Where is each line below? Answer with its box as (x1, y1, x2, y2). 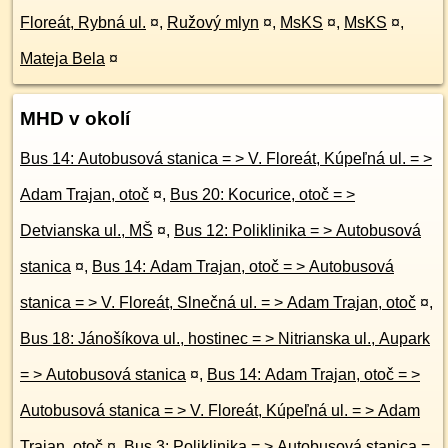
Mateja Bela (20, 50, 105, 67)
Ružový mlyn (167, 14, 259, 31)
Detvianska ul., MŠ (20, 222, 153, 239)
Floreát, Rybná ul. (20, 14, 146, 31)
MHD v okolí (20, 108, 130, 129)
